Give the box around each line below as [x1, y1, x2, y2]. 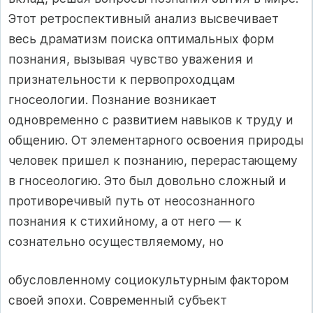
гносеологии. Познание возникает [8, 92, 217, 107]
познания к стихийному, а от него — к [8, 213, 242, 228]
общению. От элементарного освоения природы [8, 132, 303, 147]
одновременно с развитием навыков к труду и [8, 112, 293, 127]
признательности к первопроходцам [8, 71, 235, 87]
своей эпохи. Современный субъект [8, 292, 227, 307]
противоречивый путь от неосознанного [8, 193, 255, 208]
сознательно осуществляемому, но [8, 233, 224, 249]
